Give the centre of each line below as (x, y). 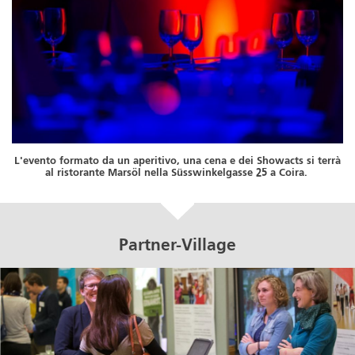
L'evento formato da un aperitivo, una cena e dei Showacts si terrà (177, 161)
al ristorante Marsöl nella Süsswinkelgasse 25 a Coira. (177, 173)
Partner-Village (177, 246)
